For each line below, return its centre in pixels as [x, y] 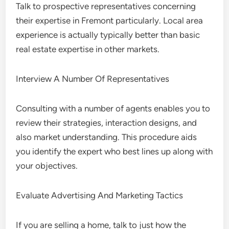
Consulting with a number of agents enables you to [113, 108]
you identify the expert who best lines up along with [114, 151]
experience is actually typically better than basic [108, 35]
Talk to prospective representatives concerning [106, 6]
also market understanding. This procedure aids [107, 137]
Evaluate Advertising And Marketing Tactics [100, 195]
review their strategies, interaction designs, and [107, 123]
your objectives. [47, 166]
